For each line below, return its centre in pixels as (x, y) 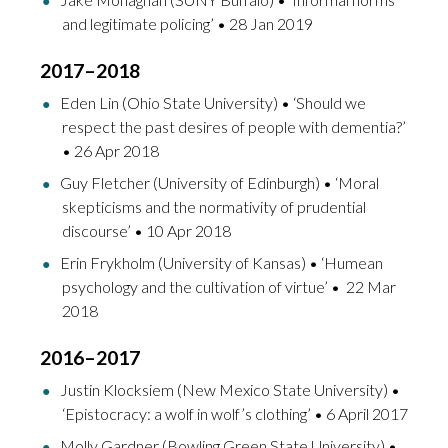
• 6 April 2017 (361, 413)
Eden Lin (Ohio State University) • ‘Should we (213, 102)
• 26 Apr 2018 (110, 150)
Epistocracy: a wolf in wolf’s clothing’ (189, 413)
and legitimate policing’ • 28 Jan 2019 (187, 23)
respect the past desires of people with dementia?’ (234, 126)
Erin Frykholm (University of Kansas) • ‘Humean (221, 262)
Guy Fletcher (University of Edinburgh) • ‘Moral (219, 182)
